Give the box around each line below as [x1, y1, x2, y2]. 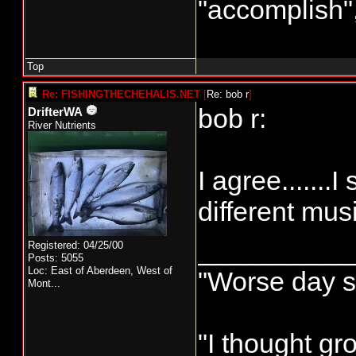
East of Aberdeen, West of [51, 265, 172, 277]
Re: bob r [207, 88, 249, 100]
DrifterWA [28, 106, 83, 118]
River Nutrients [28, 119, 96, 131]
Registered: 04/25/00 [28, 239, 123, 251]
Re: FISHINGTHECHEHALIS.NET [42, 88, 200, 100]
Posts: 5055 [28, 252, 83, 264]
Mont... [28, 277, 60, 289]
